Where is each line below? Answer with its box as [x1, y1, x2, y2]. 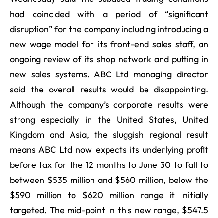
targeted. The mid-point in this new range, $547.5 [10, 204, 208, 216]
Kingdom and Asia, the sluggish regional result [10, 128, 208, 140]
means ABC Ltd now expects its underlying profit [10, 144, 208, 155]
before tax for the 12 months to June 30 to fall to [10, 159, 208, 170]
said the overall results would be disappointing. [10, 83, 208, 95]
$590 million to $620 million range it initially [10, 189, 208, 200]
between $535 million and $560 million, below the [10, 174, 208, 185]
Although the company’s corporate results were [10, 98, 208, 110]
